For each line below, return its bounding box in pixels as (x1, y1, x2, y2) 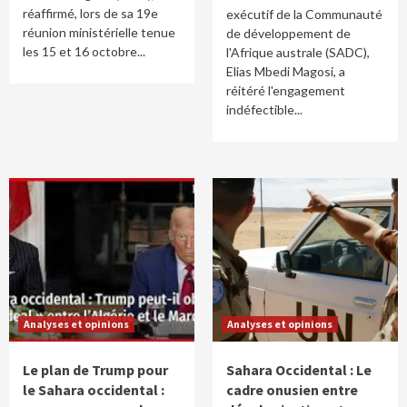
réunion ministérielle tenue (23, 25, 175, 40)
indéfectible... (226, 102, 303, 117)
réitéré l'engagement (226, 83, 345, 98)
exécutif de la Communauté (226, 6, 382, 22)
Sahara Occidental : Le (226, 361, 372, 379)
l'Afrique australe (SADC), (226, 45, 370, 60)
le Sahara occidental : (23, 381, 164, 399)
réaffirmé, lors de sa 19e (23, 5, 158, 21)
